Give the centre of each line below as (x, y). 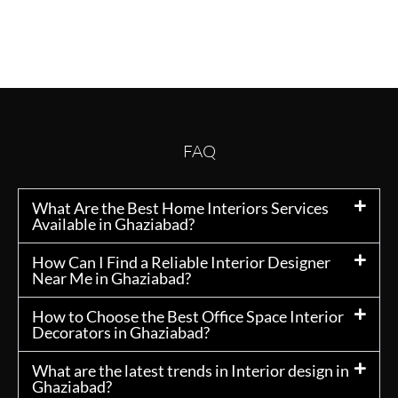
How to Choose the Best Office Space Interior (188, 317)
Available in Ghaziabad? (113, 224)
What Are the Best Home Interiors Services (180, 208)
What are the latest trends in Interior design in (191, 371)
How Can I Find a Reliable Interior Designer (181, 263)
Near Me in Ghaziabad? (111, 279)
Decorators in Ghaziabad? (121, 333)
